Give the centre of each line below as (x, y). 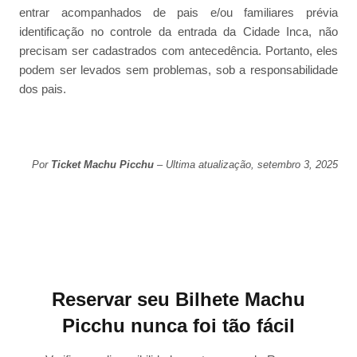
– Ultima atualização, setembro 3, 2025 (245, 165)
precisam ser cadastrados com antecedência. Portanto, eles (178, 50)
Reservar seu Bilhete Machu (178, 299)
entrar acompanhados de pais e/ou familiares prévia (178, 12)
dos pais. (43, 88)
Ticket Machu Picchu (102, 165)
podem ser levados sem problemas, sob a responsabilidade (178, 69)
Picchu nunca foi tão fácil (178, 325)
